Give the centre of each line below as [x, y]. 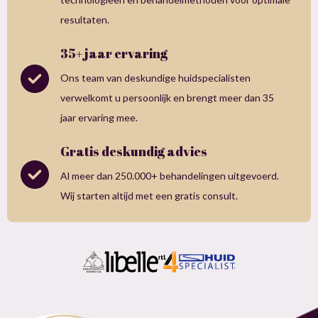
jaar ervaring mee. [99, 117]
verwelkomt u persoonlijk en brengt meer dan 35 [167, 97]
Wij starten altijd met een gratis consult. [149, 195]
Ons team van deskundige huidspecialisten [155, 77]
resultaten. [85, 19]
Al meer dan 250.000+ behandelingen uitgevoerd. [170, 175]
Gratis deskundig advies [134, 151]
